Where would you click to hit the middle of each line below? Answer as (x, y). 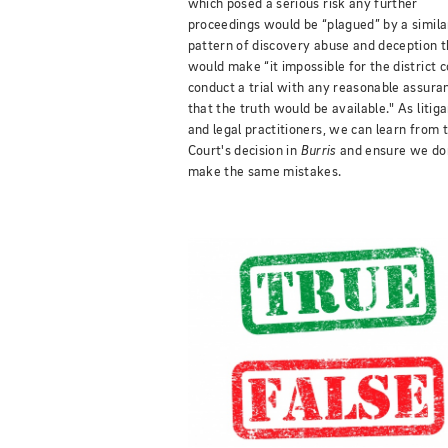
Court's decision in (244, 150)
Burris (318, 150)
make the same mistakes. (264, 171)
